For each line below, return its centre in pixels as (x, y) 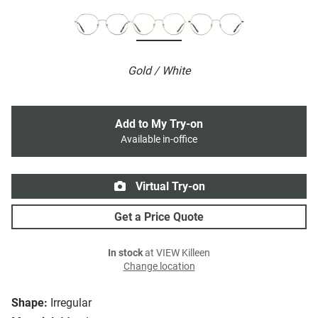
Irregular (71, 303)
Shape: (29, 303)
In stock (125, 253)
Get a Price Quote (159, 217)
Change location (159, 267)
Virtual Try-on (169, 187)
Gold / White (159, 71)
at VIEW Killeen (176, 253)
